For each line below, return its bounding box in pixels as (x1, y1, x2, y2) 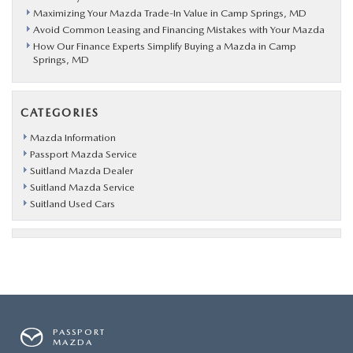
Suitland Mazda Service (30, 181, 135, 193)
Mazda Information (30, 132, 116, 143)
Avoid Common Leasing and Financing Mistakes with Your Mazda (33, 24, 325, 35)
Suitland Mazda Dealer (30, 165, 133, 176)
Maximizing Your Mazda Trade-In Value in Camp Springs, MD (33, 7, 307, 19)
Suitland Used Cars (30, 198, 115, 210)
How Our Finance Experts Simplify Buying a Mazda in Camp (33, 40, 296, 52)
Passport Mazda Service (30, 148, 137, 160)
